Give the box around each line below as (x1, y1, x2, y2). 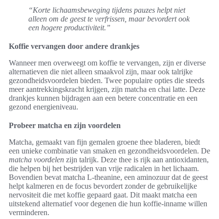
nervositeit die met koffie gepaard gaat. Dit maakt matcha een (9, 190, 197, 199)
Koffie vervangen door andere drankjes (9, 42, 139, 50)
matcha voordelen (9, 155, 64, 164)
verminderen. (9, 208, 49, 217)
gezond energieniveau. (9, 102, 78, 111)
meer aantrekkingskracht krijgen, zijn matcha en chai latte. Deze (9, 85, 205, 93)
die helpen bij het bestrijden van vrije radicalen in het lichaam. (9, 164, 199, 173)
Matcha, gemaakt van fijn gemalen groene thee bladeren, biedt (9, 137, 200, 146)
